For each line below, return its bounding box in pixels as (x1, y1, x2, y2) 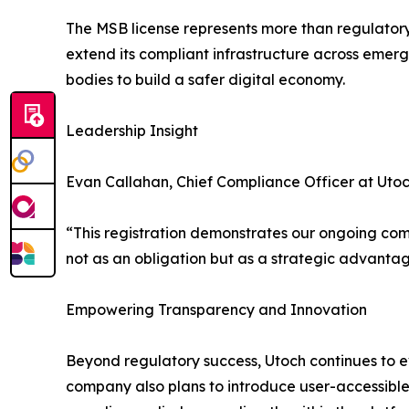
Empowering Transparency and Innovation (66, 299, 367, 319)
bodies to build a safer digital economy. (66, 69, 345, 89)
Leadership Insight (66, 121, 198, 140)
